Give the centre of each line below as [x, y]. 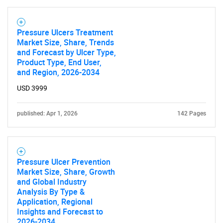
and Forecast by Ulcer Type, [66, 52]
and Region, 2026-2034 [58, 72]
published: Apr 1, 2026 [47, 113]
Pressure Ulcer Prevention [64, 162]
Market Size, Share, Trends [65, 42]
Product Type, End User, [59, 62]
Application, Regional [55, 201]
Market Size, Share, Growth [66, 171]
